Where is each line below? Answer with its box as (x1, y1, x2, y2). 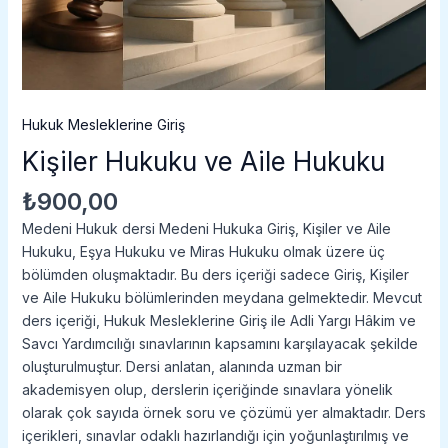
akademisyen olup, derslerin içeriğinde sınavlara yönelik (21, 381, 393, 399)
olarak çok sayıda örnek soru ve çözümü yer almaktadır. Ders (21, 404, 426, 422)
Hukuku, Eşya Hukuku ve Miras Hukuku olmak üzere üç (21, 243, 385, 261)
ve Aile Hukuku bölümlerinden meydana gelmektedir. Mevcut (21, 289, 422, 307)
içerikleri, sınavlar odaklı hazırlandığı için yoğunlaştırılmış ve (21, 427, 409, 445)
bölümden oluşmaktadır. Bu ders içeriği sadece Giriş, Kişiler (21, 266, 409, 284)
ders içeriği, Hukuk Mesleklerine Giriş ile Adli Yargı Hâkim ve (21, 312, 416, 330)
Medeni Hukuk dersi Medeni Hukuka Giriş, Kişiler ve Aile (21, 220, 391, 238)
